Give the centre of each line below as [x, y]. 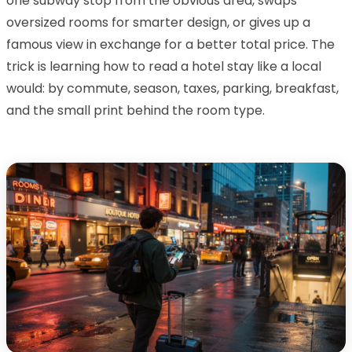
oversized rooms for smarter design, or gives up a [158, 22]
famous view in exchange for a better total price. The [170, 44]
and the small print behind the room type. [136, 110]
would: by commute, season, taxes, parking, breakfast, [172, 88]
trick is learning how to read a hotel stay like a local [164, 66]
